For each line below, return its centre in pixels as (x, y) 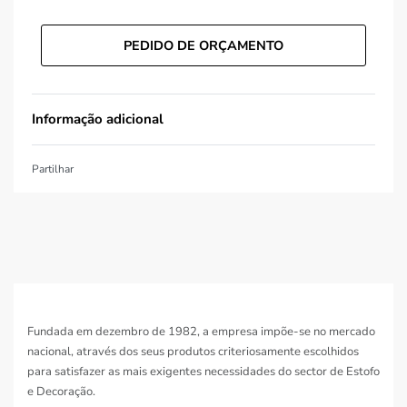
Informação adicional (98, 119)
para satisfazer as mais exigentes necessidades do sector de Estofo (203, 372)
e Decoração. (61, 392)
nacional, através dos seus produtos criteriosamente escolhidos (193, 352)
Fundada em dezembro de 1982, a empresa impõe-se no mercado (201, 332)
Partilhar (53, 169)
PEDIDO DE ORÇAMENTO (203, 45)
